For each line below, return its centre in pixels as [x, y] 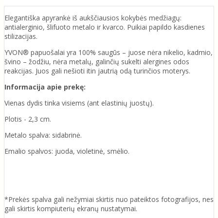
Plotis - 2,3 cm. [29, 119]
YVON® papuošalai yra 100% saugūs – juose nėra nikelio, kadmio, [109, 52]
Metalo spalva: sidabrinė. [43, 135]
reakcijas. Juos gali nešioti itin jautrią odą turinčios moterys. [97, 71]
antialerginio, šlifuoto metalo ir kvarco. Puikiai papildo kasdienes [105, 27]
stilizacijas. [22, 36]
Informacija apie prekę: [45, 87]
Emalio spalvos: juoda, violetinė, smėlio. [68, 151]
